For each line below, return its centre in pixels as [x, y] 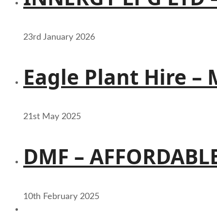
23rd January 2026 [59, 37]
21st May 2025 [52, 117]
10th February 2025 [61, 196]
